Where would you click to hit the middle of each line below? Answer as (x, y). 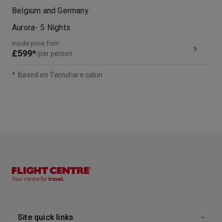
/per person (54, 54)
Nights (59, 28)
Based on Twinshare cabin (60, 75)
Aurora (24, 28)
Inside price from (36, 44)
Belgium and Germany (50, 11)
